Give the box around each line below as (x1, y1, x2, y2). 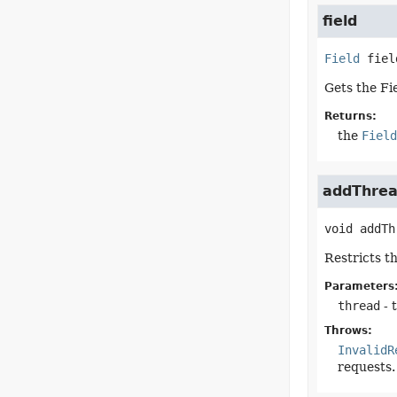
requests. (337, 360, 395, 374)
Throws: (323, 324, 372, 337)
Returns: (323, 110, 377, 122)
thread (337, 299, 380, 313)
